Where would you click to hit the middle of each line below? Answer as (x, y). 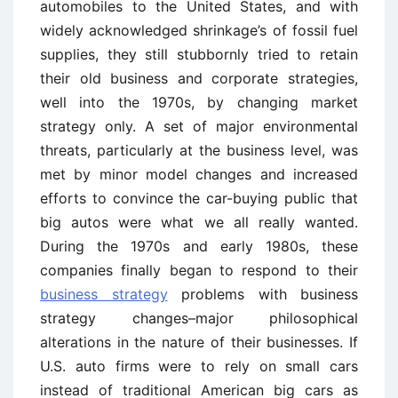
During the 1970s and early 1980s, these (199, 246)
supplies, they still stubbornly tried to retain (199, 54)
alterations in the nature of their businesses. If (199, 342)
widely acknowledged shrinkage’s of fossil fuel (199, 30)
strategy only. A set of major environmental (199, 126)
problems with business (263, 294)
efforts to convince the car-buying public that (199, 198)
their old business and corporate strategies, (199, 78)
